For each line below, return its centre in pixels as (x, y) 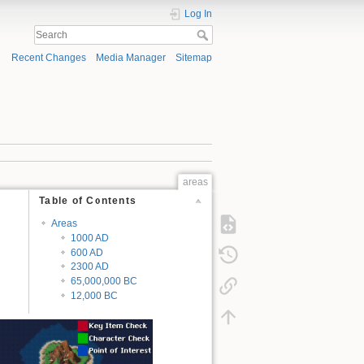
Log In (198, 14)
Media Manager (130, 58)
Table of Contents (88, 201)
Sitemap (194, 58)
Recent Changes (48, 58)
